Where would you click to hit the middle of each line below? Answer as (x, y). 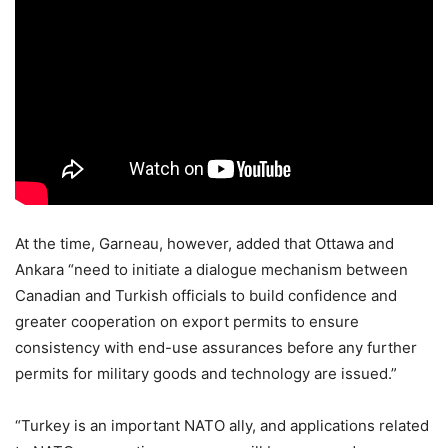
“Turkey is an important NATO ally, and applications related (222, 425)
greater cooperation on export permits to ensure (187, 321)
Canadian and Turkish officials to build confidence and (206, 295)
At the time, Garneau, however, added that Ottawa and (204, 243)
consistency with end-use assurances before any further (216, 347)
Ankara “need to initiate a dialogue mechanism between (211, 269)
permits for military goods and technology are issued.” (206, 373)
